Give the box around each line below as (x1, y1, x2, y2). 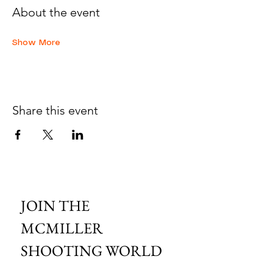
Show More (12, 38, 60, 47)
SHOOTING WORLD (21, 241, 162, 260)
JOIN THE (21, 196, 90, 215)
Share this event (12, 103, 98, 118)
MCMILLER (21, 218, 103, 238)
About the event (12, 5, 100, 19)
